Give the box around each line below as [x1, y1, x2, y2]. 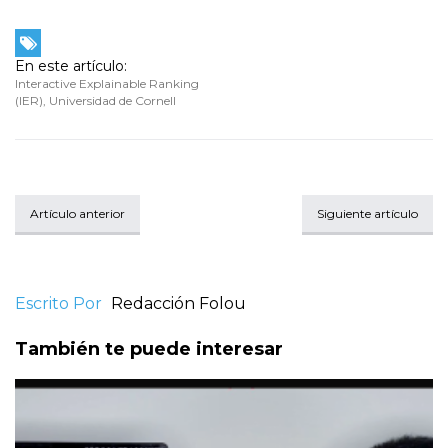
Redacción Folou [111, 294, 246, 314]
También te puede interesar [15, 338, 283, 361]
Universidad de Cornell [49, 93, 176, 109]
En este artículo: [15, 57, 127, 76]
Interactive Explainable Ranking [15, 76, 199, 92]
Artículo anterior [30, 206, 125, 222]
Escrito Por [15, 294, 102, 314]
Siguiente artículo [317, 206, 418, 222]
